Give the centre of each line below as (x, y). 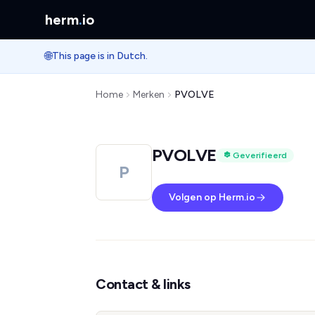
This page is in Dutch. (100, 56)
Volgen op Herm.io (212, 197)
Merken (149, 95)
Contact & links (143, 284)
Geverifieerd (260, 155)
